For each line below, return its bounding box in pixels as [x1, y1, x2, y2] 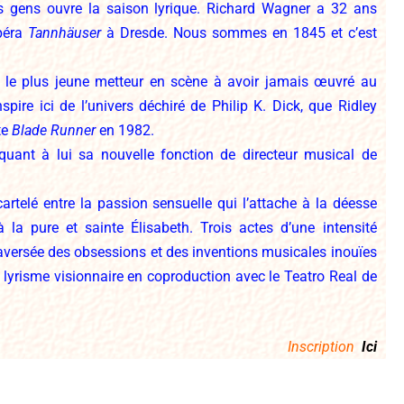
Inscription [287, 338, 362, 355]
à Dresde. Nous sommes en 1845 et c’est [100, 24, 377, 41]
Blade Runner [12, 122, 96, 139]
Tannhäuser [27, 24, 101, 41]
